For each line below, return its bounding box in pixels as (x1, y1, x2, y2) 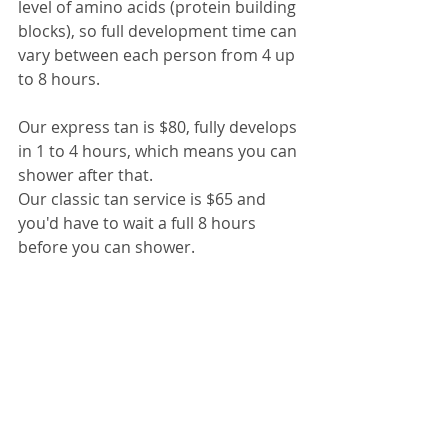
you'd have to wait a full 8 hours (18, 212, 260, 234)
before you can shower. (18, 236, 195, 258)
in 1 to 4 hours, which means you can (18, 140, 301, 162)
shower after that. (18, 164, 153, 186)
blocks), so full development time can (18, 20, 301, 42)
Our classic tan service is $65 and (18, 188, 270, 210)
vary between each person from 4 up (18, 44, 299, 66)
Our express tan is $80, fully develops (18, 116, 301, 138)
